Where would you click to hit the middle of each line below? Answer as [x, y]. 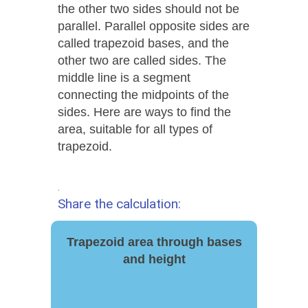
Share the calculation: [119, 203]
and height [154, 259]
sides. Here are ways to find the [144, 112]
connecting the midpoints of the [143, 95]
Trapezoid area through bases [154, 242]
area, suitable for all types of [135, 129]
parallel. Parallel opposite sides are [154, 26]
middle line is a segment [124, 77]
